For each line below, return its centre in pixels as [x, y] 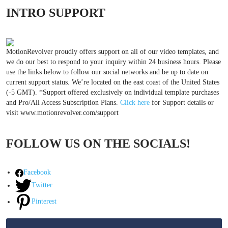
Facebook [37, 173]
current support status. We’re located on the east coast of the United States [113, 82]
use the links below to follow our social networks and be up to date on [107, 72]
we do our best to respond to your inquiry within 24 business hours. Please [113, 62]
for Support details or [182, 102]
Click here [135, 102]
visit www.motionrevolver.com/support [62, 112]
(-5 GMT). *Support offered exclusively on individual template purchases [112, 92]
